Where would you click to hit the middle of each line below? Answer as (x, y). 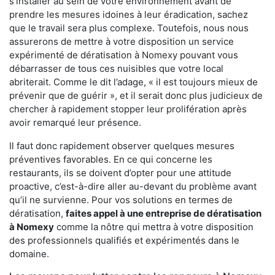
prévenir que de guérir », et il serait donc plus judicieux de (136, 95)
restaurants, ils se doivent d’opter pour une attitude (120, 172)
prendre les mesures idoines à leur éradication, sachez (129, 14)
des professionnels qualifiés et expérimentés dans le (124, 240)
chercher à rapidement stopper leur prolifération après (128, 109)
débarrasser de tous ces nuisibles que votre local (116, 68)
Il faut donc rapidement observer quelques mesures (122, 145)
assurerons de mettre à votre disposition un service (122, 41)
